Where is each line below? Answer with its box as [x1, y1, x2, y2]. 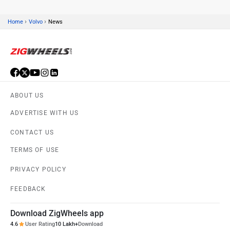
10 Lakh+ [55, 221, 78, 228]
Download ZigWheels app [10, 208, 104, 219]
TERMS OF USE [10, 146, 60, 154]
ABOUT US [10, 92, 44, 100]
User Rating [25, 221, 55, 228]
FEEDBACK [10, 185, 46, 193]
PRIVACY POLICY [10, 166, 66, 174]
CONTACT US [10, 129, 54, 137]
